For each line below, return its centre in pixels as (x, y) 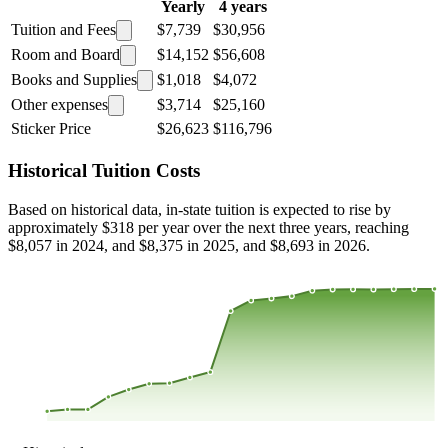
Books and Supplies (74, 80)
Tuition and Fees (63, 30)
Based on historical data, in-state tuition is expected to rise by (199, 209)
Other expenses (59, 105)
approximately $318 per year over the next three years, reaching (208, 227)
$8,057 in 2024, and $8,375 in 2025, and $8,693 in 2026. (189, 245)
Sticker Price (51, 129)
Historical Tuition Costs (104, 171)
